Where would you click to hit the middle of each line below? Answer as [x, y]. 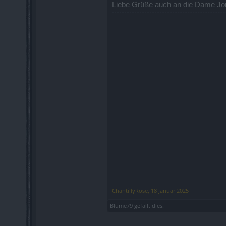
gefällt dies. [148, 205]
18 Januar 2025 [170, 190]
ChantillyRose [130, 190]
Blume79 [121, 205]
